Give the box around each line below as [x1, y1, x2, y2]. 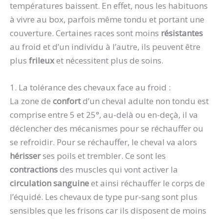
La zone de [10, 95, 53, 107]
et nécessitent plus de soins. [56, 55, 165, 66]
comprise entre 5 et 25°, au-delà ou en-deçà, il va [10, 109, 198, 121]
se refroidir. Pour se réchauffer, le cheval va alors [10, 136, 197, 148]
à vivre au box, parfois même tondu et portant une [10, 14, 204, 25]
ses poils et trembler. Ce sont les [43, 150, 166, 162]
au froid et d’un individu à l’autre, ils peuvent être [10, 41, 200, 53]
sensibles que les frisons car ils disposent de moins [10, 205, 206, 217]
